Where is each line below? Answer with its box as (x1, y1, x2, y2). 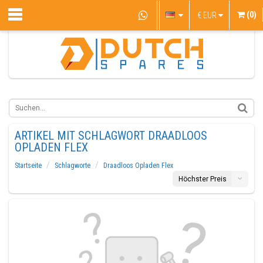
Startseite (15, 161, 42, 170)
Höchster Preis (178, 175, 227, 183)
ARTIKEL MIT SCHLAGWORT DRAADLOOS (15, 129, 207, 143)
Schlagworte (55, 161, 90, 170)
